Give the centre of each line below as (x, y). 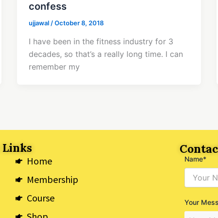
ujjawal (39, 23)
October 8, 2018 (79, 23)
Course (40, 198)
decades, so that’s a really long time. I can (106, 54)
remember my (54, 66)
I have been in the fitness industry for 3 (101, 41)
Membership (52, 179)
